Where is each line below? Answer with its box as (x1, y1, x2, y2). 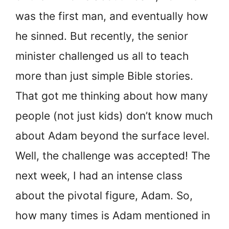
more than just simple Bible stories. (15, 69, 193, 82)
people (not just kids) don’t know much (15, 109, 213, 122)
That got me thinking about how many (15, 89, 208, 102)
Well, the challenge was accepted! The (15, 149, 210, 162)
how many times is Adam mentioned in (15, 209, 210, 222)
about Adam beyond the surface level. (15, 129, 210, 142)
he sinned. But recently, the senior (15, 29, 188, 42)
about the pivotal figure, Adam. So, (15, 189, 193, 202)
